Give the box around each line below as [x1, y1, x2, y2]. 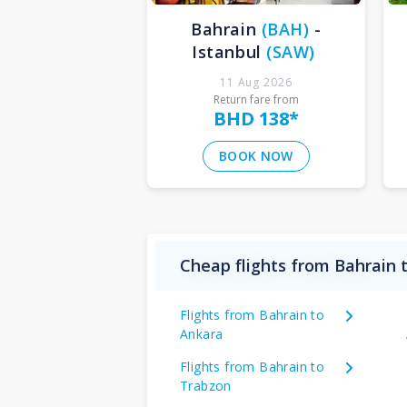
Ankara [180, 324, 223, 342]
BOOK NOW [218, 146, 293, 164]
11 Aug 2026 [219, 74, 293, 90]
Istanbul [192, 40, 262, 63]
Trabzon [180, 376, 232, 394]
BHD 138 [213, 105, 289, 131]
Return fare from [213, 91, 299, 107]
